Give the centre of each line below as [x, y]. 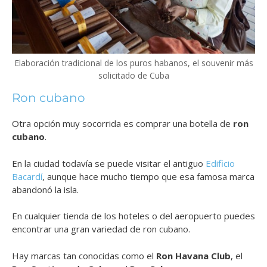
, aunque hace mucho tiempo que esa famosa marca [148, 176]
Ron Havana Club [193, 255]
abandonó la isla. [45, 189]
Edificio [220, 163]
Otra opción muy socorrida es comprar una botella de [122, 124]
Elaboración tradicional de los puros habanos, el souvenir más [133, 63]
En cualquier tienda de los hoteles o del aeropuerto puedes [133, 216]
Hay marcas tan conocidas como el [84, 255]
